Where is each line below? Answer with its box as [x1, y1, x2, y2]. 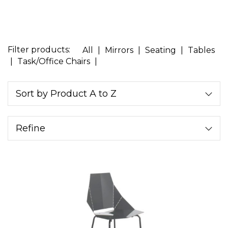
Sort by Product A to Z [16, 88, 117, 100]
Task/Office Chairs [17, 56, 90, 67]
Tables [188, 45, 215, 55]
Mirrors [105, 45, 133, 55]
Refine [16, 123, 45, 134]
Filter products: [8, 45, 70, 54]
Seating [145, 45, 176, 55]
